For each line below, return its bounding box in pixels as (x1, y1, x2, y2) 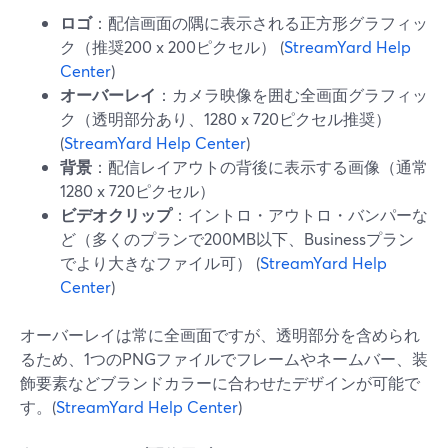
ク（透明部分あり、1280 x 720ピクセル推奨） (60, 108, 391, 129)
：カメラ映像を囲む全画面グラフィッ (156, 84, 428, 105)
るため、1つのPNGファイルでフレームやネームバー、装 (20, 348, 428, 369)
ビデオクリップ (60, 204, 172, 225)
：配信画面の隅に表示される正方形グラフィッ (92, 12, 428, 33)
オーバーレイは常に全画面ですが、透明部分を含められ (20, 324, 420, 345)
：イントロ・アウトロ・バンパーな (172, 204, 428, 225)
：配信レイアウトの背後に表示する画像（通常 (92, 156, 428, 177)
